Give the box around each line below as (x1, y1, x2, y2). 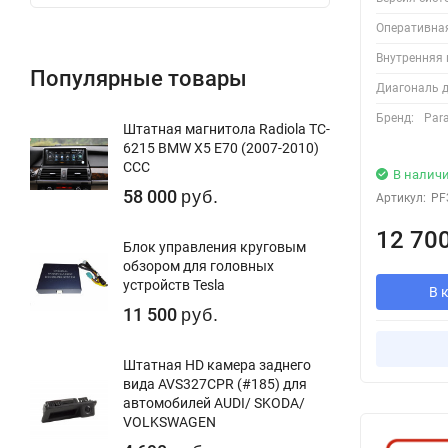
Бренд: (376, 110, 414, 125)
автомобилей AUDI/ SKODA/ (123, 394, 305, 411)
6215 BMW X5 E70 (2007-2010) (123, 139, 319, 156)
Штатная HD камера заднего (123, 356, 311, 373)
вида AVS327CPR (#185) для (123, 375, 307, 392)
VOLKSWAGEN (123, 413, 216, 430)
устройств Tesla (123, 276, 225, 293)
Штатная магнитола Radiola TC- (123, 120, 330, 137)
